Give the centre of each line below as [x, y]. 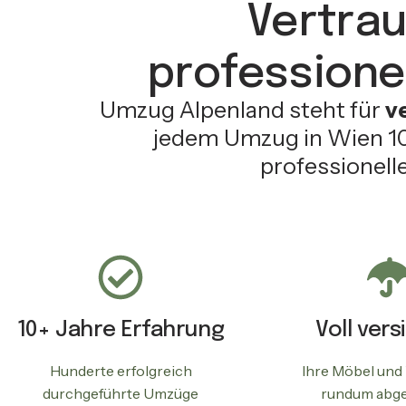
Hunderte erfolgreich [121, 371]
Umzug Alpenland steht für [242, 110]
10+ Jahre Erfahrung [121, 331]
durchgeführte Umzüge [121, 394]
